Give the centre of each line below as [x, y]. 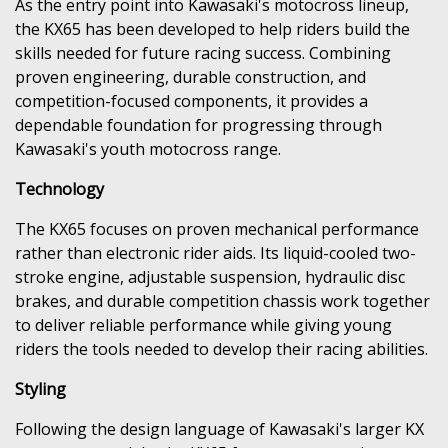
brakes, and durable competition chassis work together [222, 300]
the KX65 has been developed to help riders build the [212, 28]
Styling [40, 388]
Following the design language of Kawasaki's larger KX [219, 428]
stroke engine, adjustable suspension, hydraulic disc [210, 276]
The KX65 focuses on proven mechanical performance [217, 228]
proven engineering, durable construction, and [190, 76]
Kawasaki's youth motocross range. [148, 148]
